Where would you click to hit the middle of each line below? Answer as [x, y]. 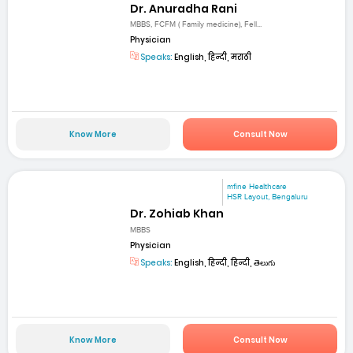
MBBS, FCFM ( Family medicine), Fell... [196, 24]
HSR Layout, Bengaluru [268, 197]
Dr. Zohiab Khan [177, 214]
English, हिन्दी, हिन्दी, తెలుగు [224, 262]
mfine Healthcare [257, 187]
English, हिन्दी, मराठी [212, 57]
